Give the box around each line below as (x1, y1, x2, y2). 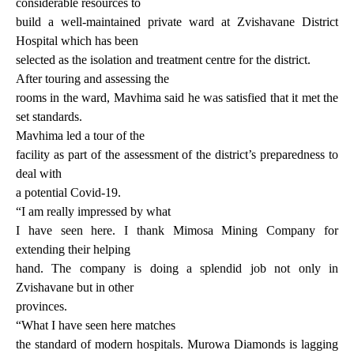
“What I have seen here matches (16, 318, 175, 333)
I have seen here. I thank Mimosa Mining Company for (16, 224, 338, 238)
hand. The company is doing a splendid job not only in (16, 262, 338, 276)
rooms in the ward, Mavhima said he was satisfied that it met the (16, 91, 338, 105)
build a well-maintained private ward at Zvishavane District (16, 15, 338, 29)
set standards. (16, 110, 82, 124)
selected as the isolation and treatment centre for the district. (16, 53, 311, 67)
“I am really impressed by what (16, 205, 171, 219)
